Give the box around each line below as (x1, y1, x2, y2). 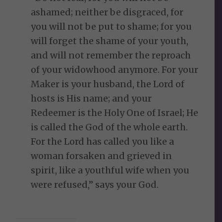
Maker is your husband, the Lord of (31, 78, 185, 90)
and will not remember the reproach (31, 50, 191, 61)
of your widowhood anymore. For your (31, 64, 199, 76)
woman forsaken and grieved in (31, 150, 172, 162)
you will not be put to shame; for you (31, 21, 192, 33)
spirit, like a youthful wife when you (31, 165, 190, 176)
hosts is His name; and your (31, 93, 152, 105)
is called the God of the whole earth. (31, 121, 188, 133)
